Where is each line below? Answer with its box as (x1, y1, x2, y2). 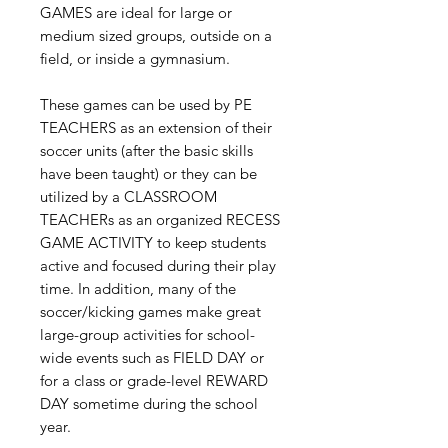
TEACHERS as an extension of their (40, 118, 272, 138)
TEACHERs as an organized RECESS (40, 210, 280, 230)
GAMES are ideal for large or (40, 3, 232, 23)
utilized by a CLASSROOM (40, 187, 217, 207)
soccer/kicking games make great (40, 302, 261, 322)
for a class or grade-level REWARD (40, 371, 268, 391)
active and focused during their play (40, 256, 276, 276)
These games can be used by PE (40, 95, 252, 115)
